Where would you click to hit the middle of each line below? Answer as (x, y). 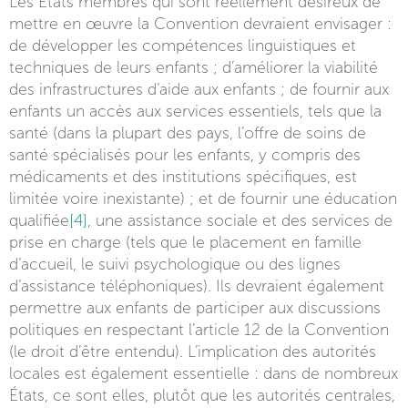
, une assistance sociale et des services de (240, 221)
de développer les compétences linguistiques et (183, 46)
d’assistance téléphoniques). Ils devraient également (197, 286)
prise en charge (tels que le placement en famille (185, 243)
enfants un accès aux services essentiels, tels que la (195, 112)
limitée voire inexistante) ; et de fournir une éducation (203, 199)
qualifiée (39, 221)
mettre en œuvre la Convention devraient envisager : (200, 24)
